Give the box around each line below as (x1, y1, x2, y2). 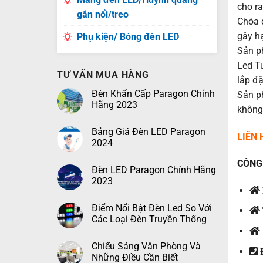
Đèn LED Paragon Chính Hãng (91, 164, 216, 176)
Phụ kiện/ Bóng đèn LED (76, 31, 179, 42)
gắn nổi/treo (76, 9, 129, 20)
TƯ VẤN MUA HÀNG (56, 69, 149, 80)
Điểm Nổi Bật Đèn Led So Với (91, 203, 212, 214)
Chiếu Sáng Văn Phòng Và (91, 241, 201, 252)
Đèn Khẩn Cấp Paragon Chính (91, 88, 215, 99)
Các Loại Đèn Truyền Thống (91, 214, 207, 225)
